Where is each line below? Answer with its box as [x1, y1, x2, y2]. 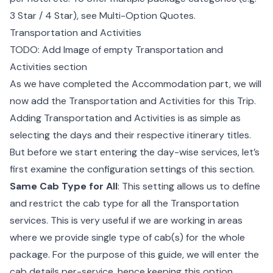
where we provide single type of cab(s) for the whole [10, 231, 245, 244]
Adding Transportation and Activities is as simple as [10, 112, 241, 124]
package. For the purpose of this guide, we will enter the [10, 248, 259, 261]
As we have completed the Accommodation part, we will [10, 77, 261, 90]
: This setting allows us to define [118, 180, 260, 193]
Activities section [10, 60, 87, 73]
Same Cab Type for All [10, 180, 118, 193]
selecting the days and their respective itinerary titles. [10, 129, 251, 141]
